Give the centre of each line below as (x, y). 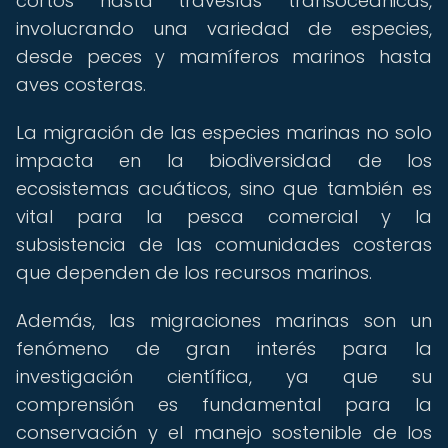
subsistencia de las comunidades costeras (224, 244)
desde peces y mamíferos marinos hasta (224, 56)
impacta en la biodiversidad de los (224, 160)
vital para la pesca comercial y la (224, 216)
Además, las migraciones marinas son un (224, 320)
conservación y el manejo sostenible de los (224, 432)
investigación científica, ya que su (224, 376)
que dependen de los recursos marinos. (194, 272)
